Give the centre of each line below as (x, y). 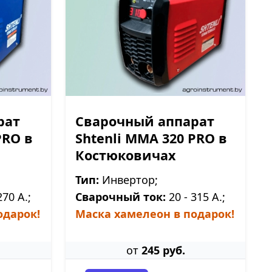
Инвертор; (128, 180)
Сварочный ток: (121, 197)
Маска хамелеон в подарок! (155, 214)
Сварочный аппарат (145, 121)
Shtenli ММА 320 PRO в (151, 138)
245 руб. (163, 250)
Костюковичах (125, 155)
